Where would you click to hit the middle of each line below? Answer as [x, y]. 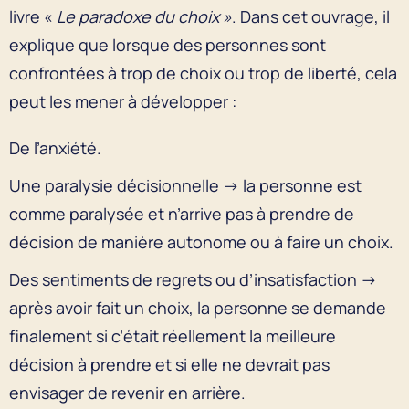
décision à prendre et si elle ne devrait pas [169, 364]
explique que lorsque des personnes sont [168, 44]
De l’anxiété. [55, 147]
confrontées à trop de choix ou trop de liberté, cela [203, 73]
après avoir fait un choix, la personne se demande [198, 307]
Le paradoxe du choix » [144, 16]
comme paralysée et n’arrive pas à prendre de [182, 213]
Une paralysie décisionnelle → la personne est [185, 185]
